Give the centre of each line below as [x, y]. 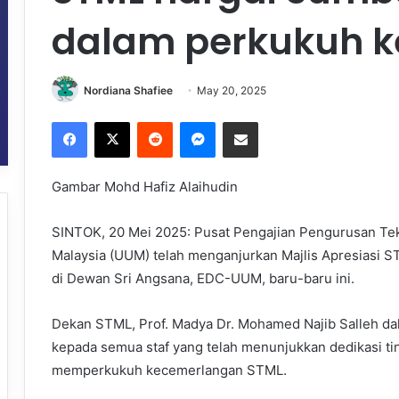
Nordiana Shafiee [128, 90]
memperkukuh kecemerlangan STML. [169, 370]
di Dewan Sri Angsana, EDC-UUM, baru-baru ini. [203, 279]
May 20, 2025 [232, 90]
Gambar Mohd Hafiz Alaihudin [145, 187]
